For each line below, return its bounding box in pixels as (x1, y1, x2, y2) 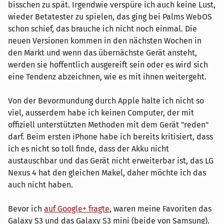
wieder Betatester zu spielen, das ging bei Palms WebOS (8, 11, 212, 21)
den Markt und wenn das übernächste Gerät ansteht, (8, 47, 197, 57)
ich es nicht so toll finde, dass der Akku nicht (8, 143, 169, 153)
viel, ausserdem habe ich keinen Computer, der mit (8, 107, 194, 117)
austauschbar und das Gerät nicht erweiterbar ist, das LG (8, 155, 213, 165)
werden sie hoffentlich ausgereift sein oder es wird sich (8, 59, 208, 69)
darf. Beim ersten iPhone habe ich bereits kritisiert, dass (8, 131, 213, 141)
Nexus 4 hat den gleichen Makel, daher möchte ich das (8, 167, 206, 177)
